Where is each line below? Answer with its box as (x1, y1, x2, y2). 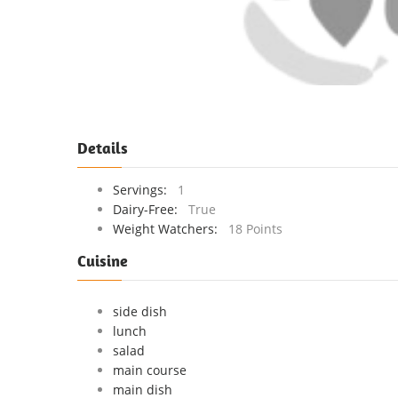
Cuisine (77, 251, 128, 271)
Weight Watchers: (113, 220, 225, 237)
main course (113, 362, 187, 378)
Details (77, 138, 128, 158)
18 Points (228, 220, 283, 237)
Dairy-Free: (113, 201, 185, 218)
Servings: (113, 181, 174, 198)
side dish (113, 303, 167, 320)
